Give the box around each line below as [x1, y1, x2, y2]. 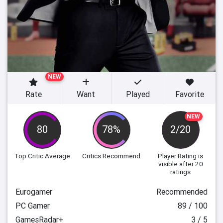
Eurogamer [15, 187, 52, 197]
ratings [170, 167, 191, 176]
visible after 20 [158, 159, 203, 168]
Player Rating [158, 151, 197, 160]
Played [125, 89, 150, 99]
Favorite [175, 89, 205, 99]
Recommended [156, 187, 208, 197]
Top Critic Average [14, 151, 71, 160]
